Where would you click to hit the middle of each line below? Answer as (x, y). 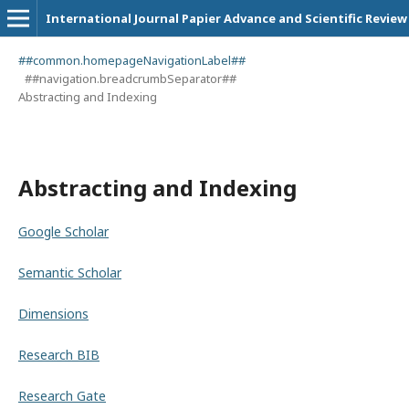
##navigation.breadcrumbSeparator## (130, 79)
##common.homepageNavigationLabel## (132, 60)
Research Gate (62, 396)
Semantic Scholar (70, 273)
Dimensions (53, 314)
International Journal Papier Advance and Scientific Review (226, 18)
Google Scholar (63, 231)
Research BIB (59, 355)
